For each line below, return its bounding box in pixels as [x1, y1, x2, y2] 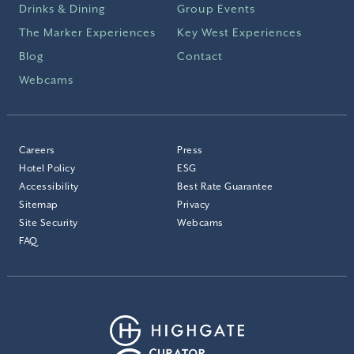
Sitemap [19, 198, 58, 210]
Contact [177, 49, 223, 62]
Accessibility [19, 180, 79, 192]
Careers [19, 144, 55, 156]
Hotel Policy [19, 162, 75, 174]
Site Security [19, 217, 78, 228]
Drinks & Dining [19, 2, 106, 15]
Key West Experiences [177, 25, 302, 39]
